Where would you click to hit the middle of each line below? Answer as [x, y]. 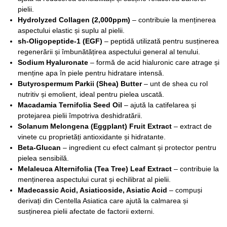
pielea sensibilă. [43, 158]
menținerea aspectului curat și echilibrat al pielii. [94, 179]
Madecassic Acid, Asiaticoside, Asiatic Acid [92, 190]
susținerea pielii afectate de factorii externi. [86, 211]
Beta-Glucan [39, 147]
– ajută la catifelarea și [159, 105]
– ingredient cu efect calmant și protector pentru [139, 147]
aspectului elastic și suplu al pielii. [71, 30]
